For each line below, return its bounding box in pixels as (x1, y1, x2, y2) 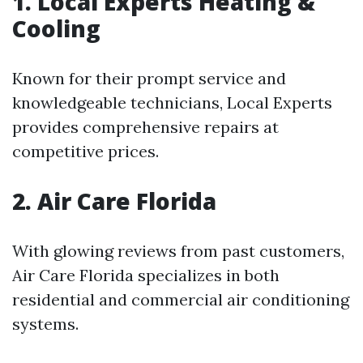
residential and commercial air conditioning (12, 289, 349, 310)
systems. (12, 314, 79, 335)
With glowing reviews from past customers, (12, 241, 344, 262)
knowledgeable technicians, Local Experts (12, 92, 332, 113)
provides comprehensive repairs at (12, 117, 279, 138)
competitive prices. (12, 141, 159, 162)
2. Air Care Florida (12, 186, 216, 217)
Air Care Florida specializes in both (12, 265, 280, 286)
